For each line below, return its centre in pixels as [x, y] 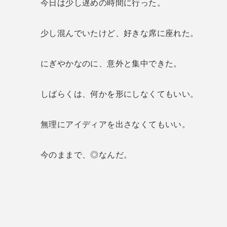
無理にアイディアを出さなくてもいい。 [116, 124]
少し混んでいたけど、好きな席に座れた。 [120, 33]
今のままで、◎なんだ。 [86, 155]
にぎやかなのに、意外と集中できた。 [111, 63]
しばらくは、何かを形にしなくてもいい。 [120, 94]
